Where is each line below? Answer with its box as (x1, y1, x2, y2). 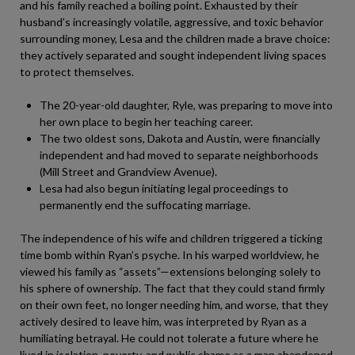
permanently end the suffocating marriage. (40, 198, 250, 212)
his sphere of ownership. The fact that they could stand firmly (20, 281, 325, 295)
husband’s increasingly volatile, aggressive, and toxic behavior (20, 15, 323, 29)
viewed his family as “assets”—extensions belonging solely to (20, 265, 321, 278)
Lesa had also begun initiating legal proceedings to (40, 181, 288, 195)
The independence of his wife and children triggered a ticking (20, 231, 323, 245)
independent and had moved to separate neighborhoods (40, 148, 319, 162)
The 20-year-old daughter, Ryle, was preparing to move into (40, 98, 333, 112)
